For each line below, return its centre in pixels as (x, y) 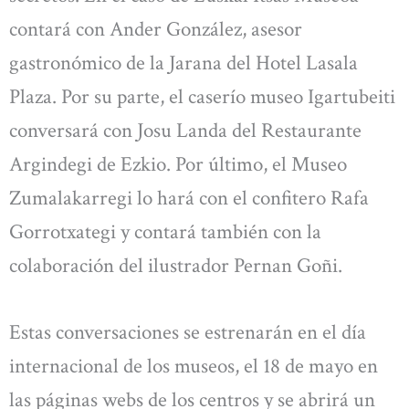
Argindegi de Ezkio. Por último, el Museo (178, 164)
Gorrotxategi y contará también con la (165, 231)
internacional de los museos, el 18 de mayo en (194, 367)
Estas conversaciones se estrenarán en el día (188, 333)
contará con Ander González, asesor (156, 29)
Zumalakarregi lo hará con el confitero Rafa (189, 198)
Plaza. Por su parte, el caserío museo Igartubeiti (202, 96)
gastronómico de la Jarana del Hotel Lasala (184, 63)
